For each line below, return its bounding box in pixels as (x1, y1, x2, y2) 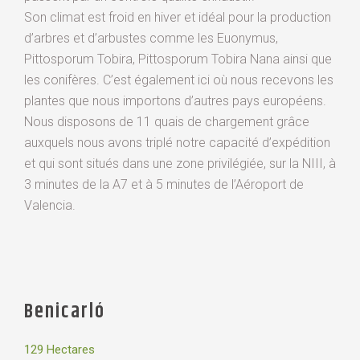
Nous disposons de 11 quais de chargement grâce (24, 114, 309, 130)
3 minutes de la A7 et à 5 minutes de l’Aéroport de (24, 177, 304, 193)
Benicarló (24, 296, 105, 327)
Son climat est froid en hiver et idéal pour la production (24, 10, 331, 26)
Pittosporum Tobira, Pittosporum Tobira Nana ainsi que (24, 51, 332, 67)
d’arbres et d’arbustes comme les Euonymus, (24, 31, 278, 47)
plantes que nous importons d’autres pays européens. (24, 93, 326, 109)
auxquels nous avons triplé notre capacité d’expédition (24, 135, 330, 151)
